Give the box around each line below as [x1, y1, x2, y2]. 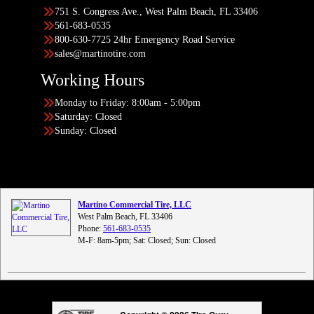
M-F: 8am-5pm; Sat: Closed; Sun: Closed [78, 235, 216, 245]
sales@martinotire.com [55, 48, 146, 59]
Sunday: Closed [55, 125, 116, 136]
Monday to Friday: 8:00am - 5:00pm [55, 97, 200, 108]
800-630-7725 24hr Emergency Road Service [55, 34, 235, 45]
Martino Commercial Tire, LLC [78, 200, 191, 210]
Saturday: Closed [55, 111, 122, 122]
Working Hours [41, 71, 144, 89]
